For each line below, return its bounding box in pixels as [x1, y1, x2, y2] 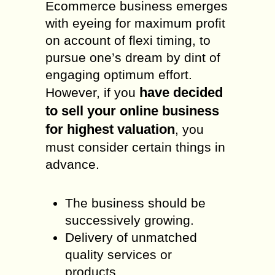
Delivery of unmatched [65, 230, 197, 244]
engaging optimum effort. [45, 68, 192, 82]
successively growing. [65, 213, 194, 227]
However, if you [45, 85, 139, 99]
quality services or [65, 247, 172, 261]
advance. [45, 157, 99, 171]
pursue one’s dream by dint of [45, 50, 220, 64]
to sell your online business [45, 103, 219, 118]
